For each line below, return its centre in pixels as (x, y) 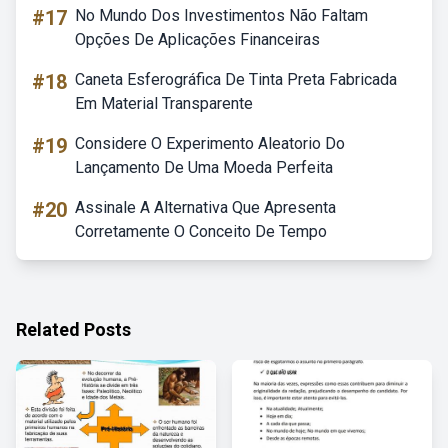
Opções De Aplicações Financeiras (197, 39)
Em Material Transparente (164, 103)
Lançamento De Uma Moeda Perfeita (204, 167)
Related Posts (73, 329)
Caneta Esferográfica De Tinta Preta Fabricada (236, 79)
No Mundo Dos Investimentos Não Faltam (221, 15)
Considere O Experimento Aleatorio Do (210, 143)
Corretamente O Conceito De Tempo (201, 231)
